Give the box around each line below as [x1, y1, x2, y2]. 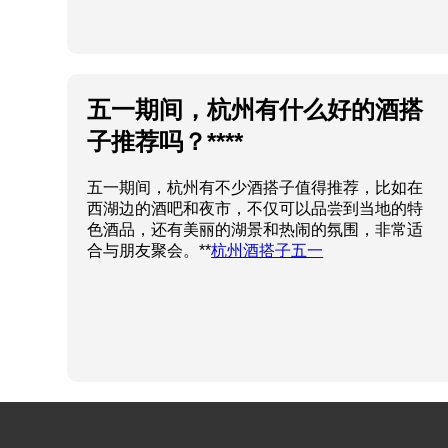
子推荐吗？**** [87, 128, 244, 156]
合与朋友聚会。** [87, 242, 212, 260]
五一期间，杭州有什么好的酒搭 [87, 96, 424, 124]
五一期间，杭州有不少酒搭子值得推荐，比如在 [87, 179, 424, 197]
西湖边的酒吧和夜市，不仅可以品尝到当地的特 [87, 200, 424, 218]
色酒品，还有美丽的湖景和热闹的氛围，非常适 [87, 221, 424, 239]
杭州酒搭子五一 [211, 242, 324, 260]
